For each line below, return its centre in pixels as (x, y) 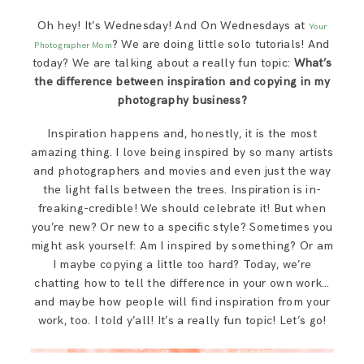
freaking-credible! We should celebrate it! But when (182, 209)
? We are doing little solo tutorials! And (221, 45)
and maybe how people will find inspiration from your (182, 302)
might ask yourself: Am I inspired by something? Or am (182, 246)
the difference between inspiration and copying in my (182, 82)
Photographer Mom (73, 45)
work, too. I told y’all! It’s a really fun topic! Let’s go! (182, 321)
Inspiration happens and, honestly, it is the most (182, 134)
